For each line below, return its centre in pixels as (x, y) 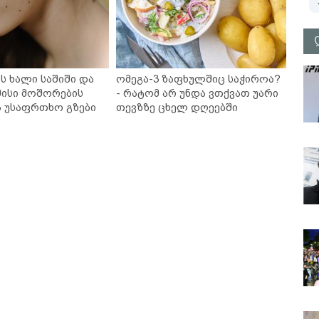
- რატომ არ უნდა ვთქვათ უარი (198, 93)
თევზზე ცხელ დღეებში (177, 108)
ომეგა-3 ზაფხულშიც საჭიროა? (199, 79)
